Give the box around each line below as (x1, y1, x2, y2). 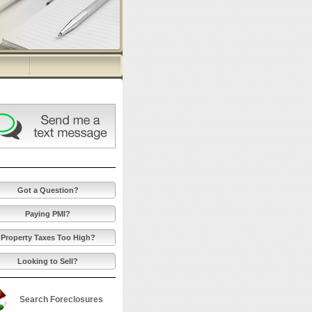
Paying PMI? (25, 210, 70, 219)
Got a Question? (17, 186, 79, 195)
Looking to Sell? (17, 257, 78, 266)
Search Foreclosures (19, 294, 103, 304)
